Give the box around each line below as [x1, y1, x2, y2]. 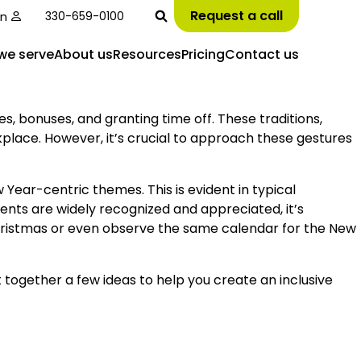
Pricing [181, 45, 225, 64]
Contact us [225, 45, 299, 64]
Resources [113, 45, 181, 64]
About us [54, 45, 113, 64]
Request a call [190, 6, 283, 25]
